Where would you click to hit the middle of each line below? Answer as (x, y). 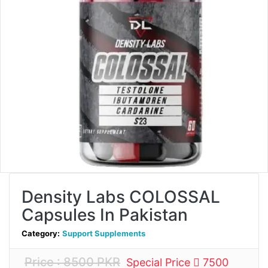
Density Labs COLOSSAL (121, 197)
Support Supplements (104, 234)
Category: (41, 234)
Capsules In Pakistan (105, 215)
